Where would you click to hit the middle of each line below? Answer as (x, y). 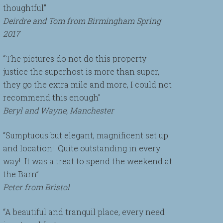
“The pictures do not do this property (75, 58)
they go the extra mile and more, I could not (87, 84)
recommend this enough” (52, 97)
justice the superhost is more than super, (81, 71)
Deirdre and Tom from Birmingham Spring (82, 21)
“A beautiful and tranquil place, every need (84, 212)
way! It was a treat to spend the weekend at (88, 161)
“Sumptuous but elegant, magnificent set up (86, 135)
